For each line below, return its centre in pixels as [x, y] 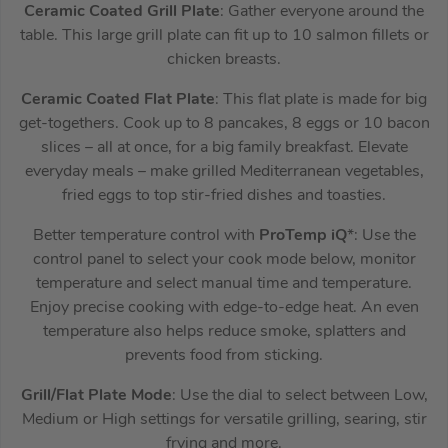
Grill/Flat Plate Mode [96, 395]
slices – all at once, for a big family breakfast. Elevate [224, 147]
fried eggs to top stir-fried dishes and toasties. [224, 195]
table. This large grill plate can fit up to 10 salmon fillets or [224, 35]
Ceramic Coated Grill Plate [122, 11]
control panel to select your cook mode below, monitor [224, 259]
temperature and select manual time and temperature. [224, 283]
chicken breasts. [224, 59]
